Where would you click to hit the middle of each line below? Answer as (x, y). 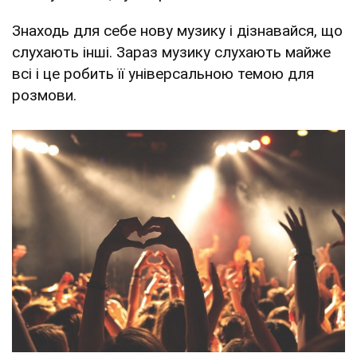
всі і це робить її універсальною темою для (163, 73)
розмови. (44, 95)
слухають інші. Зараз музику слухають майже (171, 52)
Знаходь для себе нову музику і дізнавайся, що (177, 30)
